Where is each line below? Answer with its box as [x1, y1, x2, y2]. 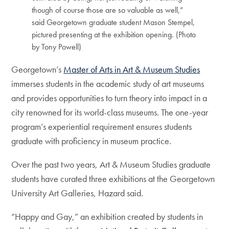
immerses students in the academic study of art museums [11, 78, 204, 89]
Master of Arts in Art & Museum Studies [63, 63, 200, 75]
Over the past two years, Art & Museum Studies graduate [11, 158, 211, 170]
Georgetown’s [11, 63, 64, 75]
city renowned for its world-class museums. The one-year [11, 106, 209, 118]
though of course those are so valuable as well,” [32, 5, 184, 16]
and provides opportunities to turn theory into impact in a [11, 92, 208, 104]
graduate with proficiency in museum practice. [11, 135, 172, 147]
